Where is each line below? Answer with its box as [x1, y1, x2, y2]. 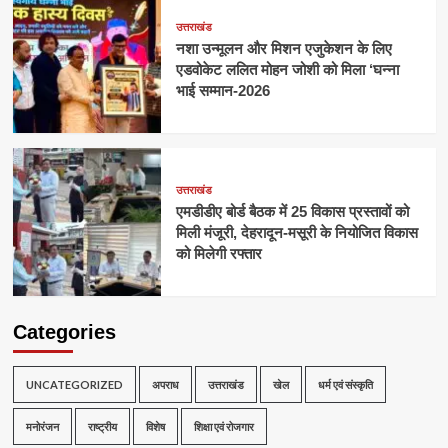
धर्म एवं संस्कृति [317, 378, 373, 392]
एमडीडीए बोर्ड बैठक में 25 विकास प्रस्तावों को [175, 203, 409, 221]
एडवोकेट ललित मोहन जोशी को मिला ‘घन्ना [175, 61, 399, 79]
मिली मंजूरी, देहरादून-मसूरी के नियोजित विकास [175, 224, 418, 242]
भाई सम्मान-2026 [175, 82, 270, 100]
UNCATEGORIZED [25, 378, 123, 392]
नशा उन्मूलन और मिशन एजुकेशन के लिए [175, 40, 392, 58]
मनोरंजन [25, 420, 59, 434]
